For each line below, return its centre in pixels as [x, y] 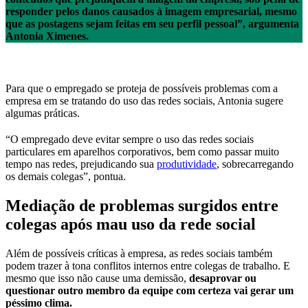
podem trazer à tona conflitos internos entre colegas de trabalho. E [148, 265]
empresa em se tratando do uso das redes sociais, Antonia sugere [144, 100]
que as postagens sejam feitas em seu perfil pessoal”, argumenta [152, 23]
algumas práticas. [43, 113]
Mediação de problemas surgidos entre [142, 205]
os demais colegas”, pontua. [66, 176]
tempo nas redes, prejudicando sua [81, 164]
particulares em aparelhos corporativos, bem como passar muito [142, 151]
